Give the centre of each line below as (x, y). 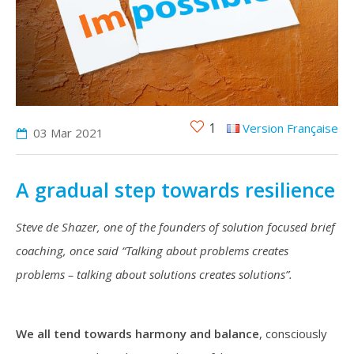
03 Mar (53, 133)
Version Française (290, 128)
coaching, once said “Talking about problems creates (152, 251)
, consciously (293, 334)
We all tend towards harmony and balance (137, 334)
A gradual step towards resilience (175, 190)
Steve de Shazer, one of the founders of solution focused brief (175, 227)
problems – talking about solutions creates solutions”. (154, 275)
